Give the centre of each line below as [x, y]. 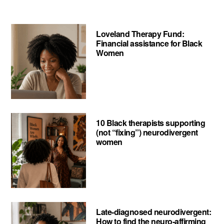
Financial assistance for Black [149, 43]
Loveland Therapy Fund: [140, 34]
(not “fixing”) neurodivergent [147, 132]
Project [23, 34]
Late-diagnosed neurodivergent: [154, 212]
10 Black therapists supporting [151, 123]
